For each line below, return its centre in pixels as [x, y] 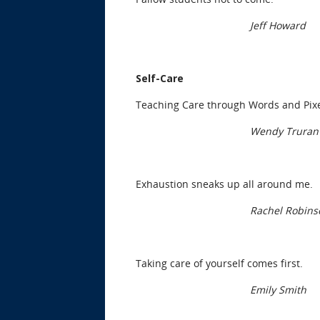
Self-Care [160, 78]
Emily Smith [278, 289]
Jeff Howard [278, 25]
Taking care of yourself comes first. [219, 263]
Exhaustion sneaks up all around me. [224, 184]
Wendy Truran [284, 131]
